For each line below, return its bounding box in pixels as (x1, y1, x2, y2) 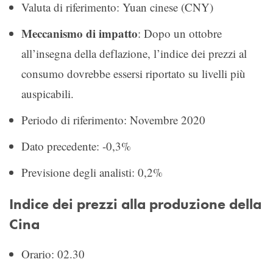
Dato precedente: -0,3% (21, 138, 131, 154)
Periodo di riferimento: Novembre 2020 (21, 112, 205, 127)
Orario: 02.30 (21, 246, 85, 261)
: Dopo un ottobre (138, 25, 222, 41)
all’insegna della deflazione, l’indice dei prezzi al (21, 45, 247, 61)
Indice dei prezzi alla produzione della (9, 194, 261, 213)
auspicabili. (21, 85, 74, 101)
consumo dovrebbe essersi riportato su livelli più (21, 65, 246, 81)
